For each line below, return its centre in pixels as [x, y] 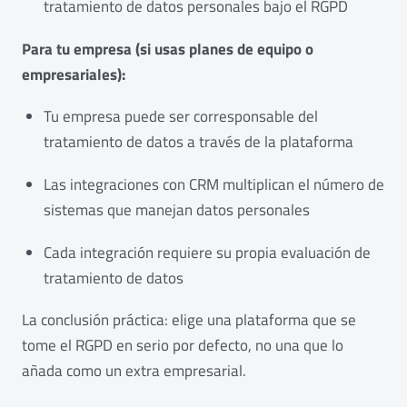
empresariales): [74, 74]
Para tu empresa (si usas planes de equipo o [168, 49]
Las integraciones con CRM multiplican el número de [214, 184]
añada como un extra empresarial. [134, 371]
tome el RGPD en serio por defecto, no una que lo [183, 346]
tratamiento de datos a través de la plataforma [199, 142]
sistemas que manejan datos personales [177, 210]
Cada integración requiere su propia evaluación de [207, 252]
